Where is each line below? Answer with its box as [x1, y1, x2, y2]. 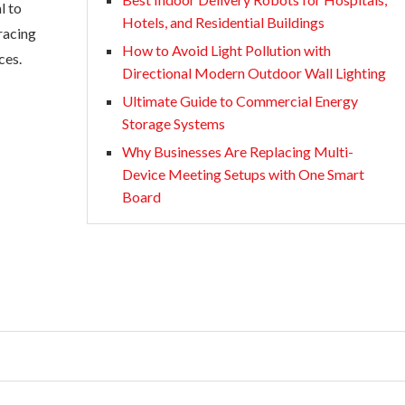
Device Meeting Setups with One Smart [122, 165, 364, 183]
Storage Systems [122, 115, 225, 132]
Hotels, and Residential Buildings [122, 14, 325, 31]
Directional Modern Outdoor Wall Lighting [122, 64, 386, 81]
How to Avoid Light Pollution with [122, 42, 331, 59]
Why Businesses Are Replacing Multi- [122, 143, 353, 160]
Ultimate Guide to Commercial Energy [122, 92, 358, 109]
